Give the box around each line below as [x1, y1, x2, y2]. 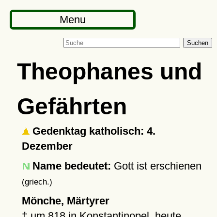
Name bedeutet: [32, 160, 111, 172]
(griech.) [21, 177, 52, 186]
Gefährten [16, 93, 127, 119]
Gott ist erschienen [110, 160, 201, 172]
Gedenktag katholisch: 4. [29, 125, 155, 137]
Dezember [21, 140, 73, 152]
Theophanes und [16, 58, 202, 84]
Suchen [187, 39, 208, 46]
